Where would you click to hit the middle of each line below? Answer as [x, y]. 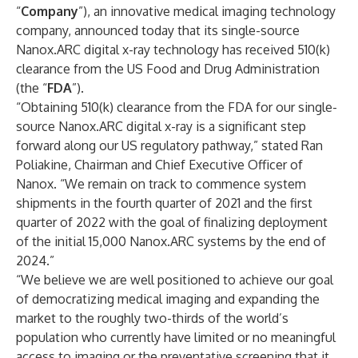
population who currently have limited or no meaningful [176, 337]
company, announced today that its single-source [158, 30]
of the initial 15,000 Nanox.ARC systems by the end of [171, 241]
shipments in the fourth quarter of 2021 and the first [164, 203]
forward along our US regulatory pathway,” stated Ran [169, 145]
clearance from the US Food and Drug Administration [168, 69]
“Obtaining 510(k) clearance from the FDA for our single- [177, 107]
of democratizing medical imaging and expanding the [168, 299]
